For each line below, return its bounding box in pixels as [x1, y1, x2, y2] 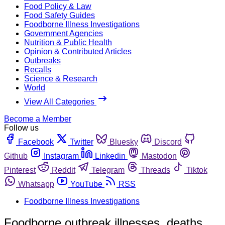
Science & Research [24, 74, 97, 83]
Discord [154, 137, 182, 146]
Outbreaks [24, 56, 61, 65]
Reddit [52, 165, 75, 174]
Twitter [70, 137, 93, 146]
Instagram [44, 151, 79, 160]
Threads [141, 165, 170, 174]
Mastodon [142, 151, 177, 160]
